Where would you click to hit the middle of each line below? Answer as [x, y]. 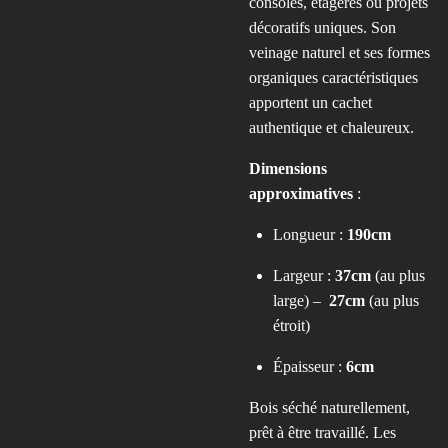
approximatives [301, 193]
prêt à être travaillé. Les [322, 432]
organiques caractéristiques [333, 77]
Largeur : [302, 275]
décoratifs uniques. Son [322, 27]
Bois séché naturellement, [329, 407]
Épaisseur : [307, 366]
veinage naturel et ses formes [339, 52]
